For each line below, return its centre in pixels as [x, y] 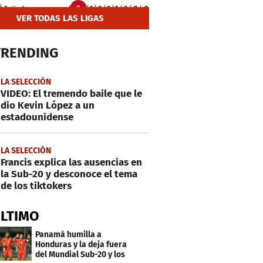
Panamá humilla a [69, 234]
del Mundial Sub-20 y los [80, 254]
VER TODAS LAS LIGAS [60, 18]
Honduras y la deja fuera [81, 244]
